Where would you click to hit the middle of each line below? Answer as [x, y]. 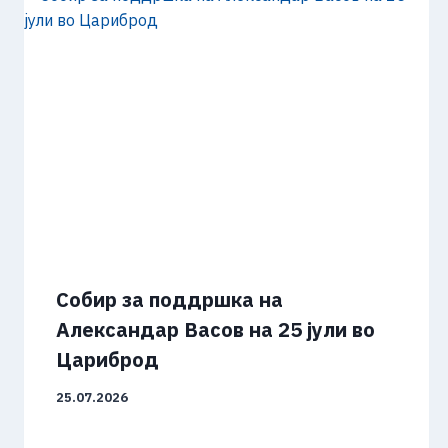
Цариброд [107, 360]
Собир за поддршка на [169, 300]
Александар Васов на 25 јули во [215, 330]
